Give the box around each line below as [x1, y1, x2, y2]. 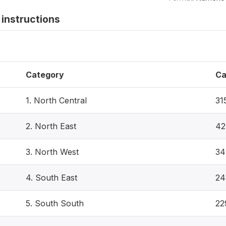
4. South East [26, 172, 77, 183]
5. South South [26, 198, 84, 208]
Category [26, 69, 64, 80]
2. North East [26, 121, 76, 131]
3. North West [26, 146, 79, 157]
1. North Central [26, 95, 87, 105]
